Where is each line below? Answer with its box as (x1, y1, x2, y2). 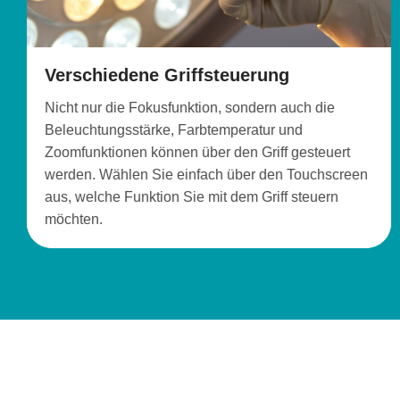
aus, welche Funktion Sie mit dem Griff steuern (45, 189, 338, 205)
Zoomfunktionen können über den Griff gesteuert (45, 145, 350, 161)
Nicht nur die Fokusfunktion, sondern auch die (45, 100, 335, 116)
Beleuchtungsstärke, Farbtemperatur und (45, 122, 303, 138)
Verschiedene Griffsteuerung (45, 65, 289, 86)
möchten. (45, 212, 103, 228)
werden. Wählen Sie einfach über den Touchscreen (45, 167, 368, 183)
